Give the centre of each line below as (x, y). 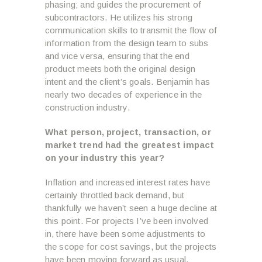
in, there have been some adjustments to (125, 234)
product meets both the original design (120, 69)
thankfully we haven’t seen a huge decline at (131, 208)
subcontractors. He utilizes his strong (119, 18)
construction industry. (87, 108)
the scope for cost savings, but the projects (131, 247)
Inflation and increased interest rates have (127, 182)
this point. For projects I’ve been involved (127, 221)
